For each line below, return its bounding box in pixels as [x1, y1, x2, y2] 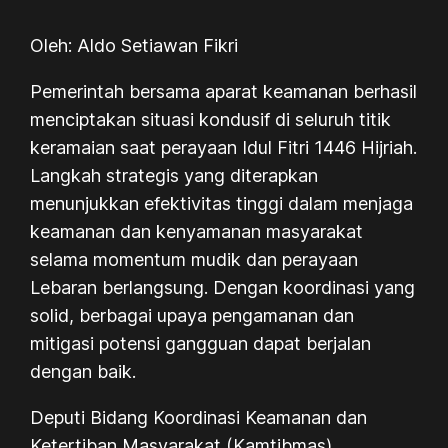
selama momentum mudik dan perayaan [30, 248, 359, 270]
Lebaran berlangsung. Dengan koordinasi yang [30, 276, 416, 298]
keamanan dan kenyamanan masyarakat [30, 220, 364, 242]
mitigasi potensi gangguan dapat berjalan [30, 332, 372, 354]
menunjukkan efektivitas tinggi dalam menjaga [30, 192, 414, 214]
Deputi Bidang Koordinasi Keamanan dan [30, 406, 368, 428]
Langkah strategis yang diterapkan [30, 164, 319, 186]
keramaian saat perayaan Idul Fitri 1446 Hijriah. [30, 136, 418, 158]
